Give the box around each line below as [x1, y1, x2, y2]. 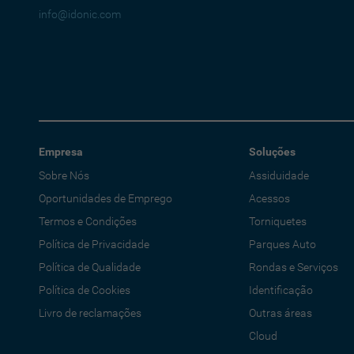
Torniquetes [248, 215, 307, 228]
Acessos [248, 192, 290, 205]
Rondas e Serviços [248, 261, 338, 273]
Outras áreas [248, 307, 312, 319]
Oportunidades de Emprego [38, 192, 172, 205]
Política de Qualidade [38, 261, 141, 273]
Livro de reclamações [38, 307, 141, 319]
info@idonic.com [38, 8, 121, 21]
